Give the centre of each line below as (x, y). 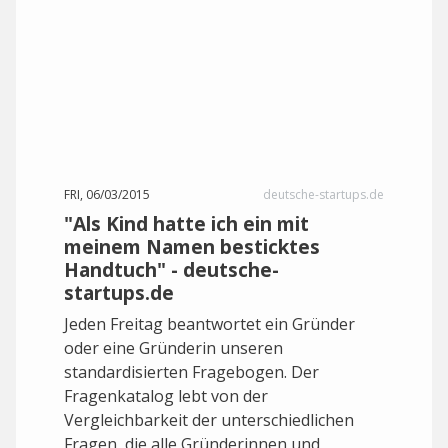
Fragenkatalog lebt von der (166, 396)
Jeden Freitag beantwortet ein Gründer (209, 324)
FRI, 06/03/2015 (107, 194)
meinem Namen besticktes (192, 246)
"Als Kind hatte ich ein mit (186, 223)
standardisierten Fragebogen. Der (191, 372)
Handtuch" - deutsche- (171, 269)
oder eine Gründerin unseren (173, 348)
